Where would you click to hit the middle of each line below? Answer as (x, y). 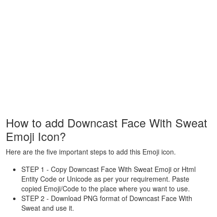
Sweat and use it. (48, 208)
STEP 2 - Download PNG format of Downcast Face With (107, 198)
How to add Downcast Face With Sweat (107, 123)
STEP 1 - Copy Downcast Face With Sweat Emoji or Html (108, 169)
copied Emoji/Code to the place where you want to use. (106, 188)
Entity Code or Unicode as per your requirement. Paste (105, 179)
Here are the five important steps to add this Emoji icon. (91, 152)
